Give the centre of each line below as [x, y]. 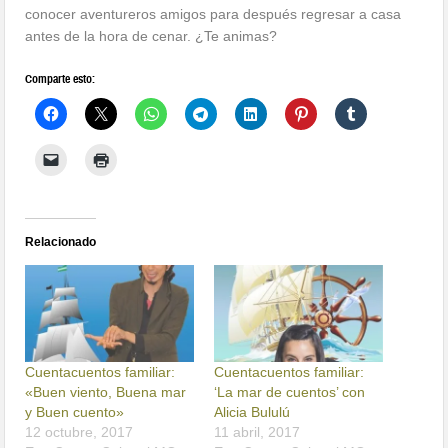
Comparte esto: [60, 79]
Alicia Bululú [252, 411]
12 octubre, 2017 [79, 431]
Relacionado [61, 242]
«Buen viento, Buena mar [106, 391]
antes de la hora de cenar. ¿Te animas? [151, 36]
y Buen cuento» [75, 411]
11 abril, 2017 [257, 431]
